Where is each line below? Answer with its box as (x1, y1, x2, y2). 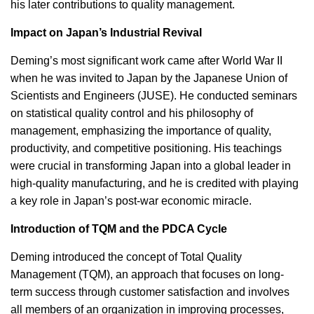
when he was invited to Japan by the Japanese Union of (11, 72, 287, 84)
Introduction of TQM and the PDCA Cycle (11, 223, 227, 235)
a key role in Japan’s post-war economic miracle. (11, 195, 252, 207)
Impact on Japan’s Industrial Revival (11, 27, 202, 39)
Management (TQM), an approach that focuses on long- (11, 268, 284, 280)
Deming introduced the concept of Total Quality (11, 251, 242, 263)
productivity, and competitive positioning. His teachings (11, 142, 282, 154)
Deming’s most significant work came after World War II (11, 55, 282, 67)
